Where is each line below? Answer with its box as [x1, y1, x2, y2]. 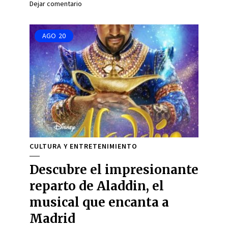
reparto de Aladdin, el [30, 178, 164, 194]
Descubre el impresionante [30, 162, 198, 178]
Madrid [30, 211, 75, 226]
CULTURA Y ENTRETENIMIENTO [30, 141, 137, 151]
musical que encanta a [30, 194, 169, 210]
